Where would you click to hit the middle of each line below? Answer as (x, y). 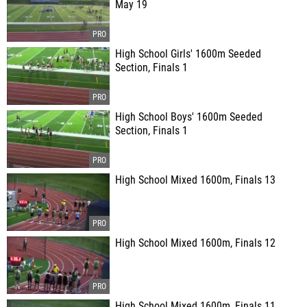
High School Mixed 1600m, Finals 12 (195, 243)
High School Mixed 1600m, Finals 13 (195, 180)
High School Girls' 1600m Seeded (188, 54)
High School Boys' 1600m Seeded (189, 117)
